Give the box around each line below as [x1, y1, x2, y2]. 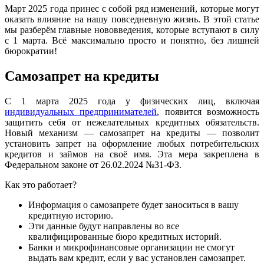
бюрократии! [5, 45, 57, 56]
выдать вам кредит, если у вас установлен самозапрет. [28, 252, 246, 263]
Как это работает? [5, 179, 77, 190]
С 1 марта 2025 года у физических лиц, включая [5, 95, 259, 106]
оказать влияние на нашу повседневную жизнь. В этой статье [5, 14, 259, 24]
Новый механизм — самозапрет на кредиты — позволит [5, 127, 259, 138]
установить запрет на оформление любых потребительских [5, 138, 259, 148]
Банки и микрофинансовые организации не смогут [28, 242, 235, 252]
